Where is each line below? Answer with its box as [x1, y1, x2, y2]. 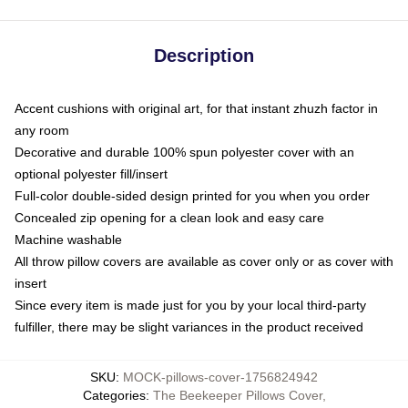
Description [154, 46, 254, 66]
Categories [82, 388, 146, 403]
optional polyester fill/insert [15, 167, 168, 181]
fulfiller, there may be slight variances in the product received [15, 320, 363, 334]
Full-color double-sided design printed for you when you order [15, 189, 370, 203]
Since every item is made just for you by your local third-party [15, 298, 366, 312]
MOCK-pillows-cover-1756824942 [123, 370, 318, 384]
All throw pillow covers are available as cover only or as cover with [15, 254, 393, 269]
